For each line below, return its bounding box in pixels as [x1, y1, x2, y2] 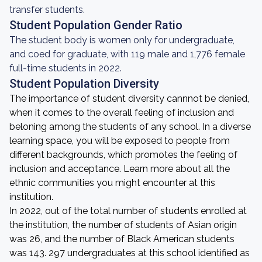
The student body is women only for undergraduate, [9, 35, 235, 46]
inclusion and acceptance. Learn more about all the [9, 163, 230, 174]
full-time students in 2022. [9, 63, 122, 74]
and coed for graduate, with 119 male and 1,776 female [9, 49, 245, 60]
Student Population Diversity [9, 77, 159, 91]
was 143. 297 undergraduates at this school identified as [9, 247, 250, 258]
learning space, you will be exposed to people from [9, 135, 230, 146]
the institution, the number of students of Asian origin [9, 219, 237, 230]
